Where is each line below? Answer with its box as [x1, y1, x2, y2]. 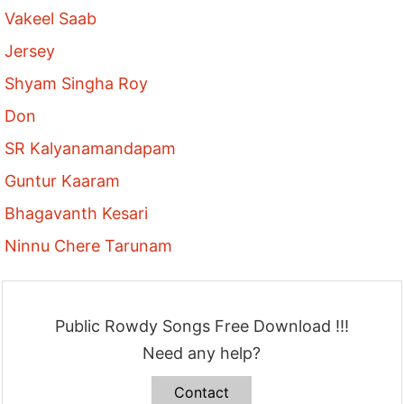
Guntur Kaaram [5, 171, 121, 190]
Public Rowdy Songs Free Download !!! [54, 317, 349, 335]
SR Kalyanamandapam [5, 139, 177, 158]
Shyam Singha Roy [5, 74, 149, 93]
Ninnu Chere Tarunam [5, 236, 173, 255]
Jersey [5, 41, 56, 60]
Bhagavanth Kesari [5, 204, 149, 223]
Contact [174, 383, 230, 401]
